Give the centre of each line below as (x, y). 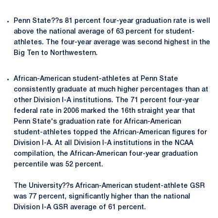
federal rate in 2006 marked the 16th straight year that (104, 111)
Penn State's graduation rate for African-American (97, 122)
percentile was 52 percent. (58, 164)
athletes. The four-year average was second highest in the (112, 42)
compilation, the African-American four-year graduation (106, 154)
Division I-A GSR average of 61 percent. (80, 207)
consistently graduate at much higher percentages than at (111, 90)
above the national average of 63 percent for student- (104, 32)
